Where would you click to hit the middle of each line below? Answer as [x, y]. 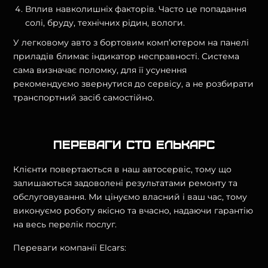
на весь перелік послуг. [65, 224]
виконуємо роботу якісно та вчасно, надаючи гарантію [133, 210]
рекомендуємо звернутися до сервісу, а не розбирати [134, 83]
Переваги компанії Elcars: [70, 247]
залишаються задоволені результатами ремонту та [126, 183]
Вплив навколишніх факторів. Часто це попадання [136, 9]
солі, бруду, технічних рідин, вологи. [105, 22]
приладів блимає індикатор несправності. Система [127, 56]
